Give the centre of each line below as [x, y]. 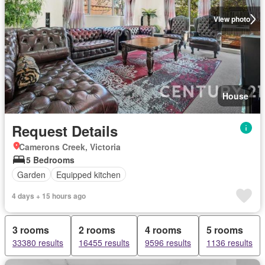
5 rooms [225, 230]
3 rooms [31, 230]
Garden [31, 174]
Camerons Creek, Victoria [70, 147]
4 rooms [163, 230]
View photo [232, 19]
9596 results [168, 243]
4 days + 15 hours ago [49, 196]
